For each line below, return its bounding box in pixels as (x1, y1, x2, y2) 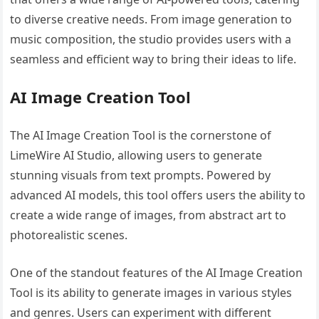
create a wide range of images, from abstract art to (10, 206, 287, 223)
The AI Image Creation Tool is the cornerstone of (10, 127, 272, 143)
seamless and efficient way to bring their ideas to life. (10, 51, 297, 67)
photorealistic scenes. (10, 226, 128, 243)
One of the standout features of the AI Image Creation (10, 264, 303, 281)
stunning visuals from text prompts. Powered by (10, 167, 271, 183)
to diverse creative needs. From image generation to (10, 11, 293, 27)
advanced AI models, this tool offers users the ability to (10, 187, 306, 203)
